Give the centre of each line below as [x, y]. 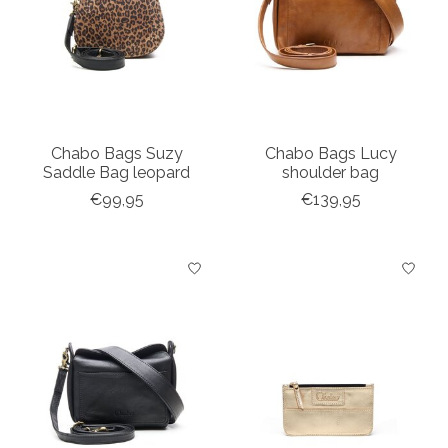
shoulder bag [331, 173]
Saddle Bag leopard [117, 173]
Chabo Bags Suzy [116, 154]
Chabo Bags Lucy [330, 154]
